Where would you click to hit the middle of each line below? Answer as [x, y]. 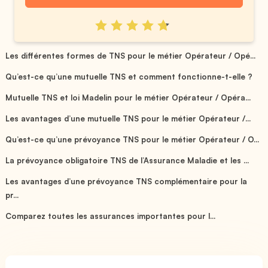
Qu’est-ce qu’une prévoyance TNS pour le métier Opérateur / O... [133, 139]
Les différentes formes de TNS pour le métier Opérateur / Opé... [131, 55]
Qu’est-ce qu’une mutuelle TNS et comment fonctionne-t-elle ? [129, 76]
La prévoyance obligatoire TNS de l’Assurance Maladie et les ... [127, 160]
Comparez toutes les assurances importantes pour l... [111, 216]
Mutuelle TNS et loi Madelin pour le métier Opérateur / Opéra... [128, 97]
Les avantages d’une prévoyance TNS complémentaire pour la [127, 181]
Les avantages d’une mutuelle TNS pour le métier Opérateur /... [128, 118]
